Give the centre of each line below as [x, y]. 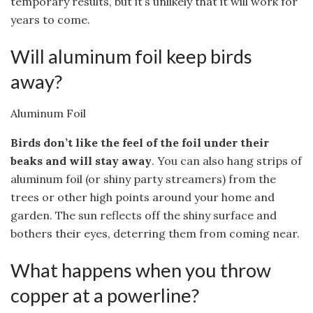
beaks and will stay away [81, 160]
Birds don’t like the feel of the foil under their [140, 142]
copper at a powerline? [105, 296]
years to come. [50, 19]
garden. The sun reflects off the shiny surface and [144, 215]
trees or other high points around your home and [143, 197]
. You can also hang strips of [227, 160]
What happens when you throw [141, 270]
